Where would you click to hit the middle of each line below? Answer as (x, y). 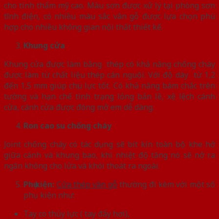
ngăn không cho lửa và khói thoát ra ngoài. (82, 165)
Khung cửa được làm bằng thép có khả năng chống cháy (109, 64)
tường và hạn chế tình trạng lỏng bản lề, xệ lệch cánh (109, 96)
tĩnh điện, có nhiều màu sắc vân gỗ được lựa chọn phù (109, 16)
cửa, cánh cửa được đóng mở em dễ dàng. (79, 107)
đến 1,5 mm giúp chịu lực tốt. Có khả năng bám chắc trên (109, 85)
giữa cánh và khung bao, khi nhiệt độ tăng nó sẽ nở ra (109, 155)
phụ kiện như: (49, 195)
